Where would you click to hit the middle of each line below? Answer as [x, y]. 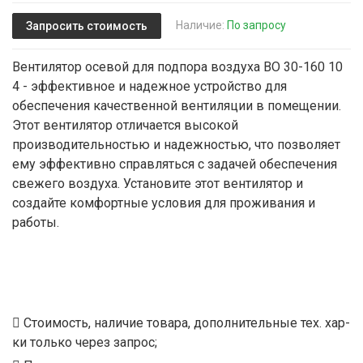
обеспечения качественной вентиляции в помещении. [177, 106]
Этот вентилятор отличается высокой [125, 126]
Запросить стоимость [87, 26]
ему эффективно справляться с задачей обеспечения [175, 164]
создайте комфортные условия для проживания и [164, 203]
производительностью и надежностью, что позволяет [176, 145]
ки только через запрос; [85, 343]
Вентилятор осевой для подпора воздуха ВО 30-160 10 [177, 67]
